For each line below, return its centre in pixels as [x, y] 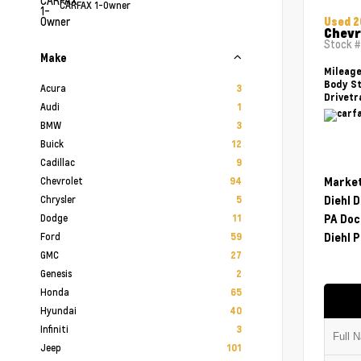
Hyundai [58, 310]
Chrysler [58, 199]
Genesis [56, 273]
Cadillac [58, 162]
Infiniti [54, 329]
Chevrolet [62, 180]
